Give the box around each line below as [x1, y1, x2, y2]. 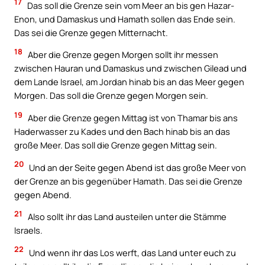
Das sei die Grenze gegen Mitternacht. [14, 26, 168, 38]
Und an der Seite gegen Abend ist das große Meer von [27, 161, 246, 173]
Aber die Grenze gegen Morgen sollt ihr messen [26, 49, 218, 61]
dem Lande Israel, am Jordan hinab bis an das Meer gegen [14, 76, 244, 88]
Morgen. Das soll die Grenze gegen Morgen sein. [14, 89, 208, 102]
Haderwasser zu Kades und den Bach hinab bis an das [14, 125, 230, 137]
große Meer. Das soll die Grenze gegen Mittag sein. [14, 139, 217, 151]
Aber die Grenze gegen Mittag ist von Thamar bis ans [26, 112, 238, 124]
